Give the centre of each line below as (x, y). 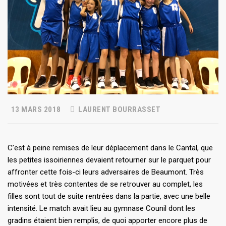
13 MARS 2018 (35, 110)
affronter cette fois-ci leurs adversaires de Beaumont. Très (106, 172)
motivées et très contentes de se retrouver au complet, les (105, 184)
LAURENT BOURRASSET (118, 110)
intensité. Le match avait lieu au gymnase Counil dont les (101, 209)
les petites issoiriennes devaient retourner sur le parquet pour (109, 160)
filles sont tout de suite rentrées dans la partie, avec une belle (109, 196)
